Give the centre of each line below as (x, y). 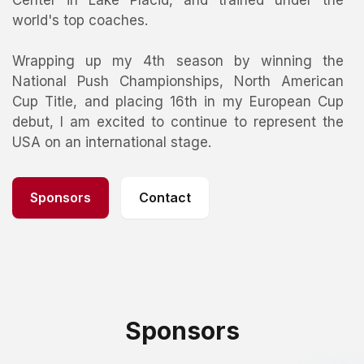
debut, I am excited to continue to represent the (178, 122)
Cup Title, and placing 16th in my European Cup (178, 102)
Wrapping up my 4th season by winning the (178, 61)
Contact (165, 197)
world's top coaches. (80, 20)
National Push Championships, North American (178, 81)
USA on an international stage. (112, 142)
